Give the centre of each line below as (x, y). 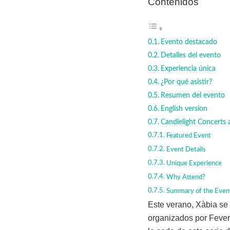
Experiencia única (188, 69)
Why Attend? (186, 177)
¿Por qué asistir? (186, 82)
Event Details (186, 149)
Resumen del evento (193, 95)
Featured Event (188, 136)
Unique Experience (194, 163)
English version (184, 108)
